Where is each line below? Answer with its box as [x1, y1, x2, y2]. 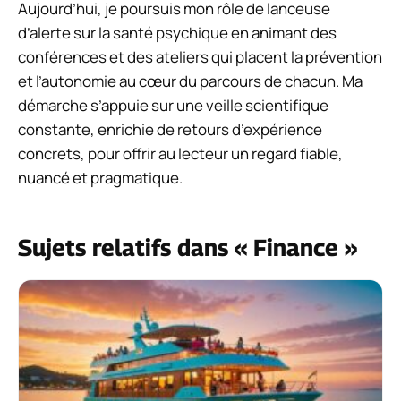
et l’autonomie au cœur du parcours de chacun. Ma [18, 71, 363, 92]
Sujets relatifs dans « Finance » [18, 234, 357, 262]
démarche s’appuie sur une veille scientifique [18, 95, 328, 116]
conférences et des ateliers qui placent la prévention [18, 47, 382, 68]
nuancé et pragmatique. [18, 167, 183, 189]
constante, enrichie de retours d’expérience [18, 119, 322, 141]
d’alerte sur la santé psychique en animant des [18, 22, 337, 44]
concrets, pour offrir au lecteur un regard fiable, [18, 143, 343, 165]
